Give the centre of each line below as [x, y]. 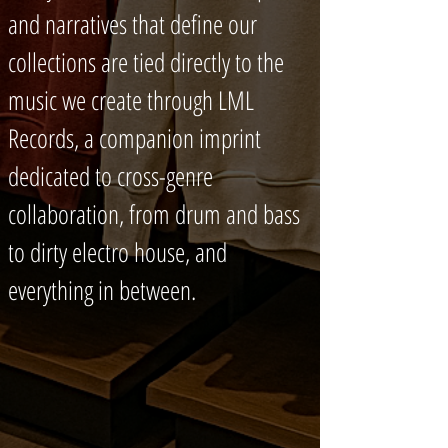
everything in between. [102, 290]
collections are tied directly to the [146, 62]
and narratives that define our [132, 24]
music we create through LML [131, 100]
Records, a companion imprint [134, 138]
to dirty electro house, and [117, 252]
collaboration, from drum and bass [154, 214]
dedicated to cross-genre [110, 176]
